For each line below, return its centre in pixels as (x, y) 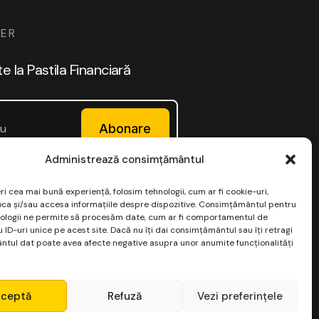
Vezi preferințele (240, 296)
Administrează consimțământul (124, 159)
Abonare (125, 128)
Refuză (124, 296)
